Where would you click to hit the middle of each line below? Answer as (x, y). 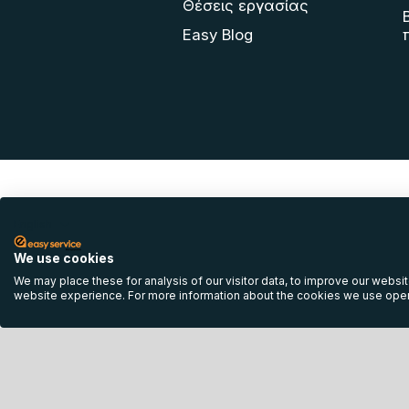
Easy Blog (218, 35)
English (33, 224)
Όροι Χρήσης (294, 304)
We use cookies (64, 258)
